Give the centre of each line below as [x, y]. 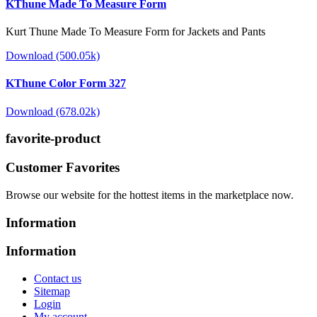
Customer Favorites [63, 168]
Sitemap [52, 292]
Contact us [58, 279]
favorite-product [53, 139]
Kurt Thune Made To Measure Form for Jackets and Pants [136, 32]
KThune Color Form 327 [66, 83]
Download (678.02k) [53, 111]
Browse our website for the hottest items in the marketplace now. [150, 195]
